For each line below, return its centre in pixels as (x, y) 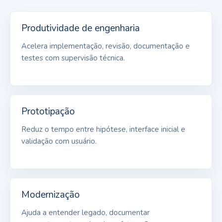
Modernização (51, 194)
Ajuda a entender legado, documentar (85, 212)
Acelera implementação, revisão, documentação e (106, 46)
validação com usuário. (59, 141)
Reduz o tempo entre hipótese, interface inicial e (103, 129)
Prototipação (48, 111)
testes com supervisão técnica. (73, 58)
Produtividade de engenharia (81, 28)
